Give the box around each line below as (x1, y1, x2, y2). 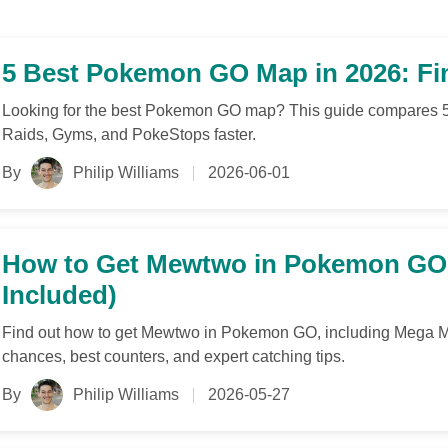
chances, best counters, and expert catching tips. (2, 348, 345, 365)
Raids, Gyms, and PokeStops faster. (2, 126, 256, 143)
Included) (2, 280, 117, 310)
